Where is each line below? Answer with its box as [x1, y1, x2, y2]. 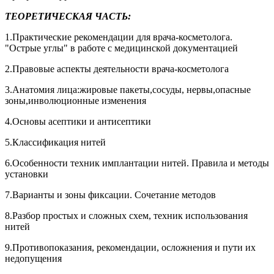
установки [5, 168, 48, 179]
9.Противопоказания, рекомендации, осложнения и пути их [5, 242, 256, 253]
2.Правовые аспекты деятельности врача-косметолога [5, 63, 229, 74]
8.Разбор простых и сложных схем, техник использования [5, 210, 248, 221]
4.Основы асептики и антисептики [5, 116, 151, 127]
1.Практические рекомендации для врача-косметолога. [5, 31, 232, 42]
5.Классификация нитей [5, 136, 106, 147]
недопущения [5, 253, 62, 264]
